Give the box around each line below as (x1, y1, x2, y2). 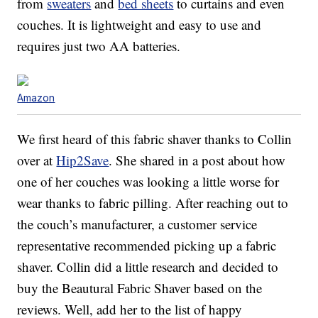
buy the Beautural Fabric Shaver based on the (17, 279, 263, 297)
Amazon (17, 92, 55, 104)
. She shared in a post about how (109, 151, 286, 170)
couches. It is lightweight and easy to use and (17, 16, 262, 34)
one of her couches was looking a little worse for (17, 172, 280, 191)
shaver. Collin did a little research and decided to (17, 258, 279, 276)
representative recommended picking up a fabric (17, 236, 277, 255)
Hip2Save (56, 151, 109, 170)
